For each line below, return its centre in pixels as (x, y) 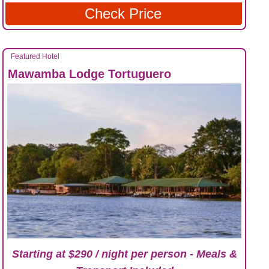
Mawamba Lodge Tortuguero (89, 74)
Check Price (123, 14)
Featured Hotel (35, 57)
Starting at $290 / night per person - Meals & (124, 254)
